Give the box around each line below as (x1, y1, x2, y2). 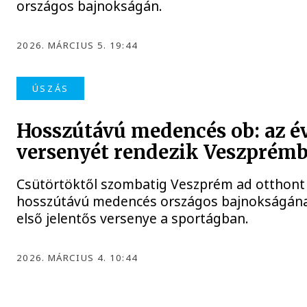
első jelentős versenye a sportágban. (16, 209, 249, 228)
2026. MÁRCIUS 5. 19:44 (16, 38, 138, 51)
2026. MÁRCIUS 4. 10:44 (16, 251, 138, 265)
